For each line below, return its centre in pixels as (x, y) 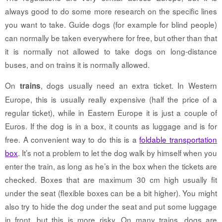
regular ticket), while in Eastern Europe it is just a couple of (111, 113)
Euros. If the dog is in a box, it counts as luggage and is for (111, 126)
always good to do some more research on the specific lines (111, 11)
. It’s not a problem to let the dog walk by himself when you (117, 153)
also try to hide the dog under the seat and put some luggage (111, 206)
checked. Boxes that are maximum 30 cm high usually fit (111, 180)
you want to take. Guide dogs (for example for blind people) (111, 24)
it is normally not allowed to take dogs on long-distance (111, 51)
